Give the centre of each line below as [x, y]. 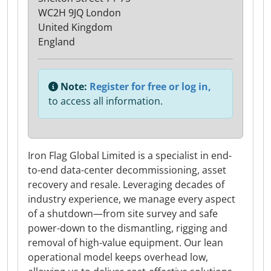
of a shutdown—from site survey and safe [123, 214]
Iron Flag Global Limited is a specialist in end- [130, 155]
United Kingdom [75, 27]
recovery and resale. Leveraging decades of [126, 184]
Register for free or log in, [150, 87]
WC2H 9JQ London [80, 13]
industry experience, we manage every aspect [132, 199]
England [57, 42]
